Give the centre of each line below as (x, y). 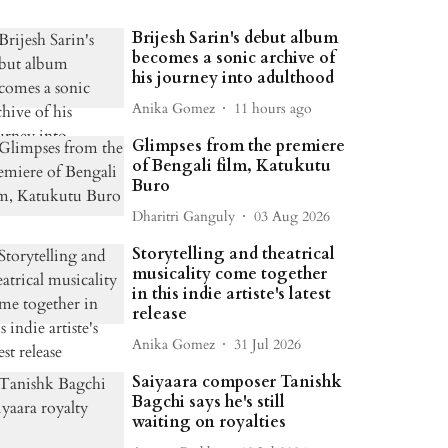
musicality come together (230, 274)
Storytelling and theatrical (234, 254)
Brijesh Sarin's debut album (235, 38)
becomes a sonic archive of (234, 58)
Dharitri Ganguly (184, 216)
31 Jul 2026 (268, 344)
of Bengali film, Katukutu (232, 166)
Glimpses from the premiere (239, 146)
